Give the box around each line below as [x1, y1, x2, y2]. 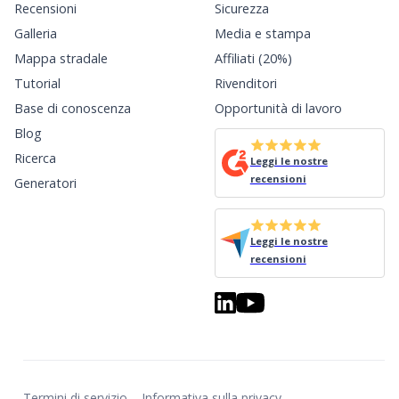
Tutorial [14, 75, 61, 92]
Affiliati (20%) [214, 50, 292, 67]
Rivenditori [214, 75, 277, 92]
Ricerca [14, 150, 56, 167]
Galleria [14, 25, 57, 42]
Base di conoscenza [14, 100, 131, 117]
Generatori [14, 175, 77, 191]
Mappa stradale [14, 50, 108, 67]
